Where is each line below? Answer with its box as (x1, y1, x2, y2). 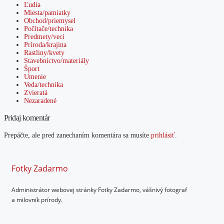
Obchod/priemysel (24, 17, 75, 25)
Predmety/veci (24, 33, 64, 41)
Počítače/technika (24, 25, 73, 33)
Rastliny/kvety (24, 49, 64, 57)
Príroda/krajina (24, 41, 66, 49)
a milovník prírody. (11, 195, 62, 204)
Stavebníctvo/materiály (24, 57, 89, 65)
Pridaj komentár (4, 113, 50, 123)
